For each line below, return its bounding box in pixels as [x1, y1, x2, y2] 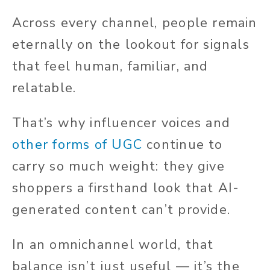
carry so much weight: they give [12, 157, 225, 175]
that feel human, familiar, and [12, 57, 209, 75]
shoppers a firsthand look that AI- [12, 178, 240, 197]
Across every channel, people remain [12, 13, 257, 32]
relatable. [12, 78, 77, 97]
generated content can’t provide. [12, 200, 231, 219]
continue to [142, 135, 223, 154]
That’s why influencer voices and [12, 113, 231, 132]
